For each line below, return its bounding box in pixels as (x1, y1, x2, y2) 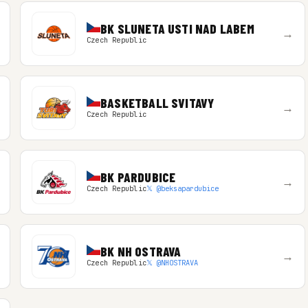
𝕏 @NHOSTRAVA (146, 258, 198, 267)
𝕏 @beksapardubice (146, 184, 219, 193)
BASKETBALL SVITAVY (100, 95, 214, 111)
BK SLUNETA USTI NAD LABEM (100, 21, 254, 36)
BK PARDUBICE (100, 169, 176, 185)
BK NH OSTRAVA (100, 243, 181, 259)
